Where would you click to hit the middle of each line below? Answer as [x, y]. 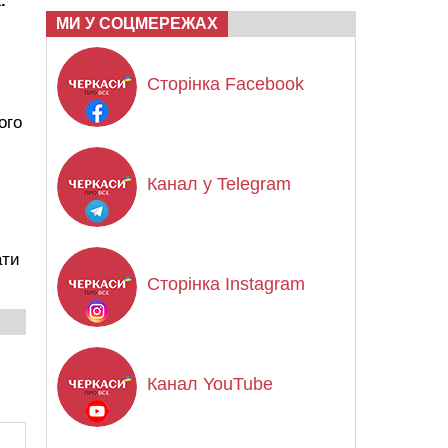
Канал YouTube [210, 384]
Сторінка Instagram [226, 284]
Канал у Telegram [219, 184]
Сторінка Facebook [225, 84]
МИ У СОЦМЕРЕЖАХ [137, 23]
